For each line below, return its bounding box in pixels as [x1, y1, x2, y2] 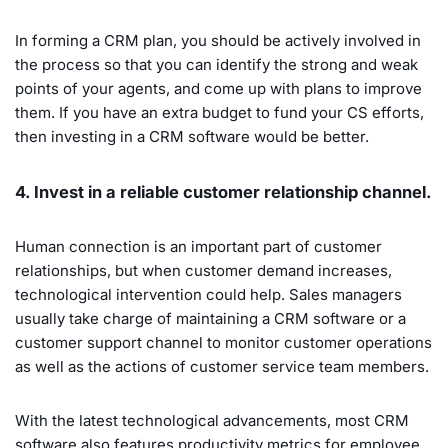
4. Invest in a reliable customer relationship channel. [15, 181, 432, 202]
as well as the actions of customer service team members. [15, 356, 429, 376]
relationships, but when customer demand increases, [15, 260, 392, 280]
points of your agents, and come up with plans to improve [15, 78, 422, 98]
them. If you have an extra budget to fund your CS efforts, [15, 102, 424, 122]
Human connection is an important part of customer [15, 236, 382, 256]
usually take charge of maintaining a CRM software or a [15, 308, 406, 328]
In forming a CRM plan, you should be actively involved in [15, 30, 421, 50]
